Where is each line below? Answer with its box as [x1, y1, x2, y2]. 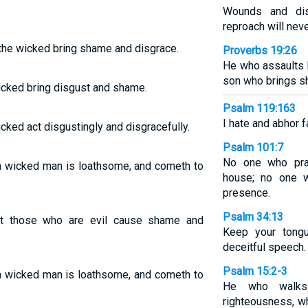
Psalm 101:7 [222, 141, 283, 154]
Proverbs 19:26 [222, 44, 297, 57]
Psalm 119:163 [222, 102, 296, 115]
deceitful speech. [222, 241, 306, 254]
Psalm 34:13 [222, 210, 283, 223]
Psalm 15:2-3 [222, 265, 287, 278]
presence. [222, 186, 270, 199]
